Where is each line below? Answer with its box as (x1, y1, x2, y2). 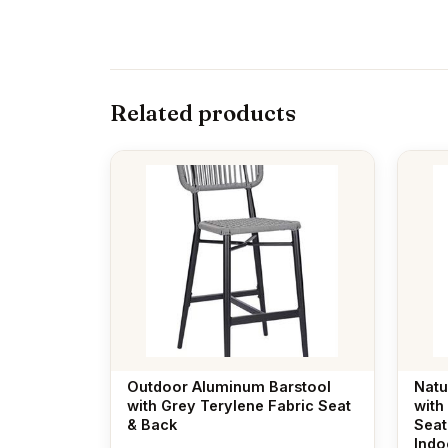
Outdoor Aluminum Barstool (127, 377, 331, 395)
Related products (110, 98, 296, 127)
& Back (127, 415, 177, 433)
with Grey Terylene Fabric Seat (127, 396, 351, 414)
